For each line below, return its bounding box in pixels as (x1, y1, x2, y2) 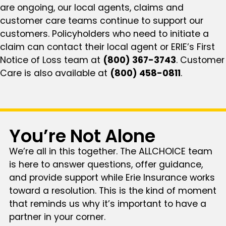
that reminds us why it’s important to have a (9, 198, 206, 210)
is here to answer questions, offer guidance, (9, 158, 203, 171)
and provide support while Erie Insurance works (9, 172, 215, 184)
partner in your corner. (9, 211, 105, 223)
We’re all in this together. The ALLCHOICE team (9, 145, 212, 158)
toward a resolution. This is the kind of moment (9, 185, 216, 197)
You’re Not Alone (9, 124, 155, 149)
